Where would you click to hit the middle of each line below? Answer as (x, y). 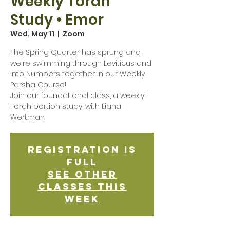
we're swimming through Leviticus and (81, 63)
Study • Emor (57, 20)
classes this (82, 186)
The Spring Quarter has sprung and (75, 52)
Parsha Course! (38, 84)
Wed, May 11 (32, 34)
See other (82, 174)
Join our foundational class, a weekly (77, 95)
